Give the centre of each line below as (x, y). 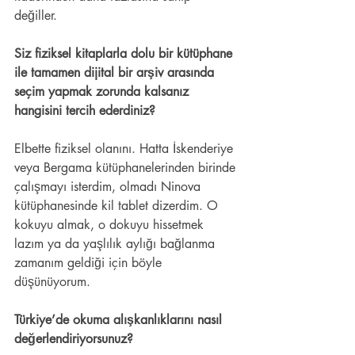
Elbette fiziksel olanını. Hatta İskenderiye (126, 149)
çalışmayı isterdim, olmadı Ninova (109, 187)
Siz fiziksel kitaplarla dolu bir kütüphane (125, 54)
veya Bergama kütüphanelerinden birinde (127, 168)
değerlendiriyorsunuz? (76, 339)
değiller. (38, 16)
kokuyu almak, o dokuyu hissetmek (111, 225)
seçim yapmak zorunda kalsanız (103, 92)
